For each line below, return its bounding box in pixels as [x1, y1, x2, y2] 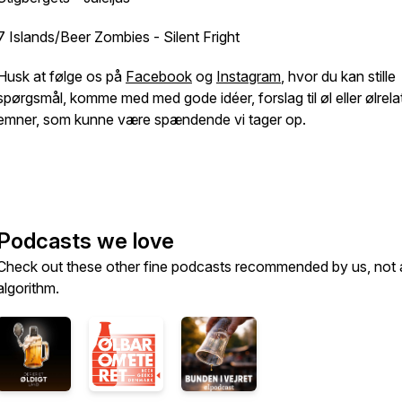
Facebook [126, 67, 192, 85]
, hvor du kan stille [281, 67, 396, 85]
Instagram [216, 67, 281, 85]
